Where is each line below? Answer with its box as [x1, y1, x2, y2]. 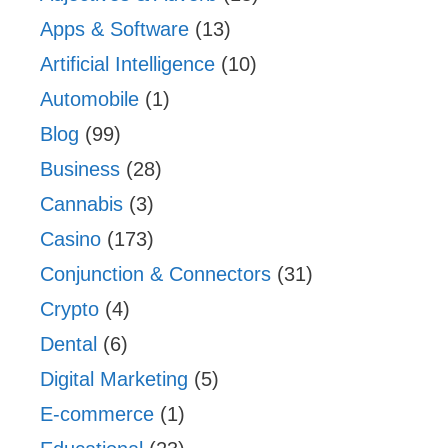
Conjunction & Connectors [40, 262, 271, 285]
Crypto [40, 297, 99, 320]
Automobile [40, 87, 139, 110]
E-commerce [40, 402, 154, 425]
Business [40, 157, 120, 180]
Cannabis [40, 192, 123, 215]
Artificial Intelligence [40, 52, 215, 75]
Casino [40, 227, 101, 250]
